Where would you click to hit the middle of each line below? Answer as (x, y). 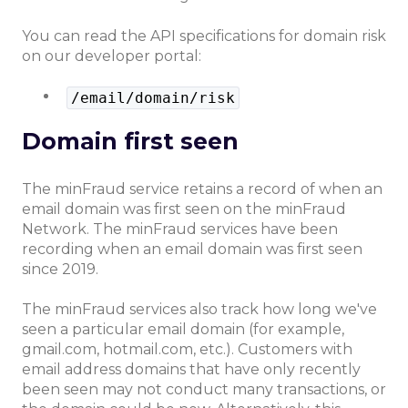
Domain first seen (130, 142)
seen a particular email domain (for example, (183, 329)
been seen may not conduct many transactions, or (204, 389)
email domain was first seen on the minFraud (184, 209)
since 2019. (60, 269)
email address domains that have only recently (191, 369)
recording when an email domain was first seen (192, 249)
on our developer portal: (112, 56)
